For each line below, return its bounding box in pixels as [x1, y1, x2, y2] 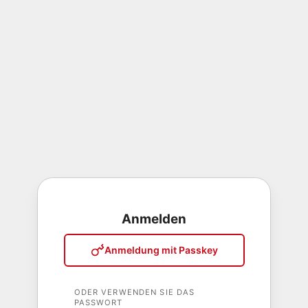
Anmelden [122, 211, 186, 228]
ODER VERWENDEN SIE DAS [74, 287, 195, 297]
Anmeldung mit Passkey [104, 244, 218, 256]
